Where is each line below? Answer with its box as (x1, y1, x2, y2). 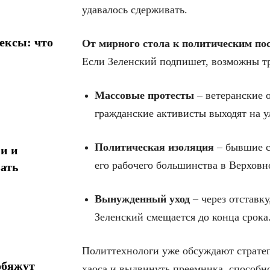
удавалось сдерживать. (82, 4, 187, 16)
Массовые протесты (95, 89, 194, 102)
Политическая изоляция (95, 141, 214, 154)
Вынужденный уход (95, 193, 190, 206)
